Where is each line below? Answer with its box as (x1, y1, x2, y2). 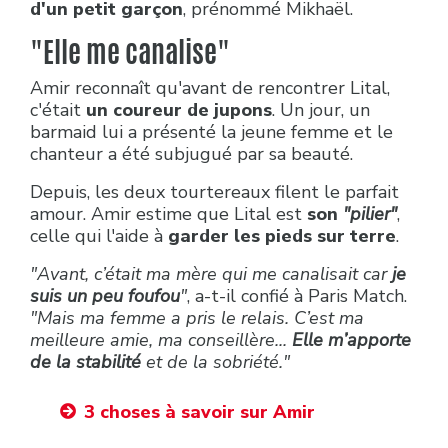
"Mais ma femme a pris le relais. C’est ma (30, 306, 364, 330)
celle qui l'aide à (30, 224, 168, 248)
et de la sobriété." (146, 350, 290, 374)
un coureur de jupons (81, 98, 272, 122)
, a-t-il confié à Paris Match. (187, 284, 407, 308)
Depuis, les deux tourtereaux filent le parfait (30, 180, 399, 204)
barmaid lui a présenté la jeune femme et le (30, 120, 393, 144)
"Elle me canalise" (30, 32, 230, 72)
